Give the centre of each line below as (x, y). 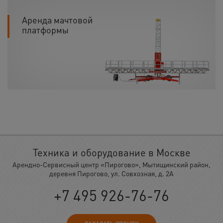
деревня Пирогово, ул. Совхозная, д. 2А (111, 173)
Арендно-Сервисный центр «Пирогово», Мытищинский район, (111, 164)
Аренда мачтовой (57, 19)
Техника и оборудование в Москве (111, 152)
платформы (45, 29)
